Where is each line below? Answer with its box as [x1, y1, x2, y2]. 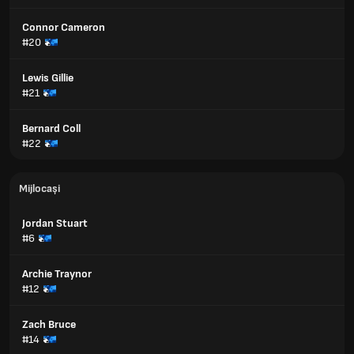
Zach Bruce [22, 318, 76, 331]
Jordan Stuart [22, 217, 88, 230]
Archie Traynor [22, 267, 92, 281]
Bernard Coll [22, 122, 81, 135]
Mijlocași [19, 182, 60, 195]
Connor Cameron [22, 21, 105, 34]
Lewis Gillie [22, 71, 73, 85]
